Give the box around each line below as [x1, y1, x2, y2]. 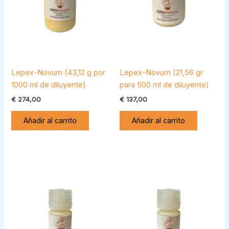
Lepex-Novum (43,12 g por [11, 68, 106, 78]
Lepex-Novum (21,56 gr [120, 68, 203, 78]
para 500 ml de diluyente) [120, 80, 209, 90]
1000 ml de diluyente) [11, 80, 86, 90]
